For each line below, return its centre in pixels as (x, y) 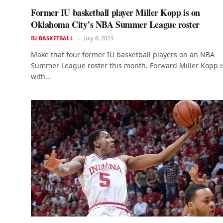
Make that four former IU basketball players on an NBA (123, 54)
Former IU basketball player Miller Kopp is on (115, 12)
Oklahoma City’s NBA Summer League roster (115, 24)
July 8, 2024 (98, 38)
